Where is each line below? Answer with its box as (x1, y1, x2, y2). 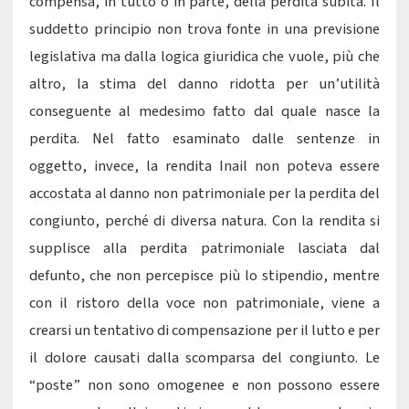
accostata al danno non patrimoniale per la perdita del (29, 183, 380, 204)
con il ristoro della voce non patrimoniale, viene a (29, 292, 380, 314)
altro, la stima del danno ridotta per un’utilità (29, 73, 380, 95)
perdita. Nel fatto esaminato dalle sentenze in (29, 128, 380, 150)
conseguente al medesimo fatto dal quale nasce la (29, 100, 380, 122)
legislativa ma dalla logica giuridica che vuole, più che (29, 46, 380, 68)
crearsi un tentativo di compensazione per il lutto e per (29, 320, 380, 341)
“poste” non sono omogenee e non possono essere (29, 374, 380, 396)
